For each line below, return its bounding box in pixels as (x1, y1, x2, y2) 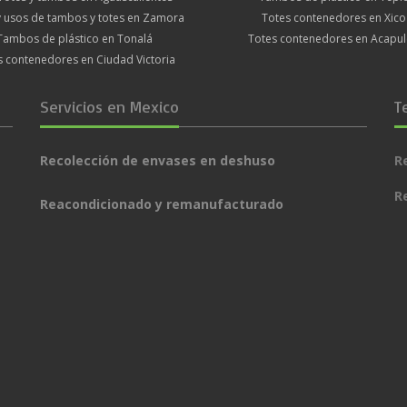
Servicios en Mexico (40, 95, 179, 116)
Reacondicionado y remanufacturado (40, 194, 283, 213)
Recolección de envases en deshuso (40, 151, 275, 169)
